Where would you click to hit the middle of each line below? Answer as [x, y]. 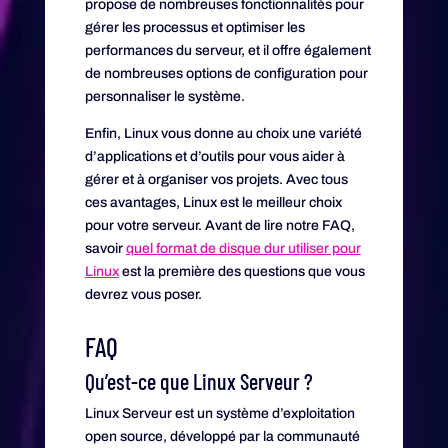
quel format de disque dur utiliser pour [243, 248]
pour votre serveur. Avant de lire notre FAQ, [219, 225]
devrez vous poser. [144, 294]
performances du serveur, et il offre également [227, 50]
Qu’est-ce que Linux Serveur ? [198, 380]
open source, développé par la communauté [222, 436]
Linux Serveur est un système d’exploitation [219, 413]
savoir [105, 248]
